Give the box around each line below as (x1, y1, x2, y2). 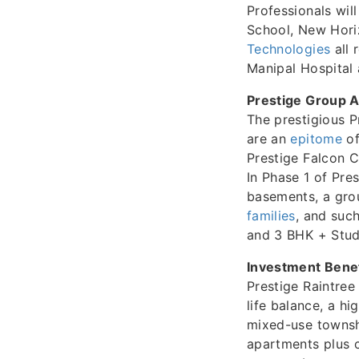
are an (247, 130, 291, 147)
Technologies (247, 40, 331, 57)
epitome (290, 130, 342, 147)
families (247, 207, 296, 224)
